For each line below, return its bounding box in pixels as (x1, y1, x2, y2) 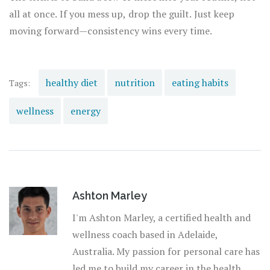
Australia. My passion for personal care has (72, 245, 260, 259)
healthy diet (46, 76, 98, 90)
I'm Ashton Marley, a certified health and (72, 211, 251, 225)
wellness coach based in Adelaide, (72, 228, 218, 242)
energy (71, 104, 101, 118)
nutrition (115, 76, 155, 90)
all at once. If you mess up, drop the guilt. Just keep (9, 7, 234, 21)
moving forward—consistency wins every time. (9, 24, 212, 38)
